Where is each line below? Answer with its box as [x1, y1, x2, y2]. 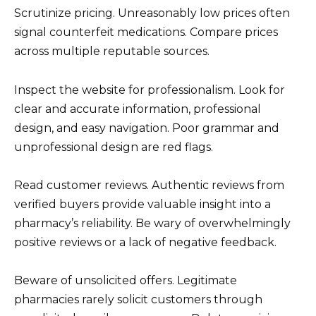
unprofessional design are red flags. [14, 140, 213, 154]
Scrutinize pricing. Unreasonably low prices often [14, 6, 290, 20]
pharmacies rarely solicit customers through [14, 292, 262, 306]
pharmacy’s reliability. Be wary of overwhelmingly [14, 216, 291, 230]
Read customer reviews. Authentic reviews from [14, 178, 284, 192]
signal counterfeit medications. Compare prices [14, 25, 278, 39]
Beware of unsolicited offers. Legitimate [14, 273, 237, 287]
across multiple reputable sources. [14, 44, 209, 59]
